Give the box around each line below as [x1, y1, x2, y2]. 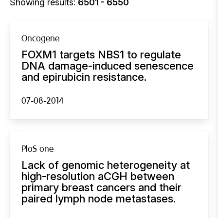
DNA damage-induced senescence [21, 59, 194, 72]
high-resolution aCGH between [21, 169, 174, 182]
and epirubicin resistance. [21, 70, 146, 83]
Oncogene [21, 33, 59, 44]
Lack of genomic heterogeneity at [21, 158, 190, 171]
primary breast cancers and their [21, 181, 182, 194]
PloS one [21, 143, 54, 155]
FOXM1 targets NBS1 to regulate [21, 48, 181, 61]
